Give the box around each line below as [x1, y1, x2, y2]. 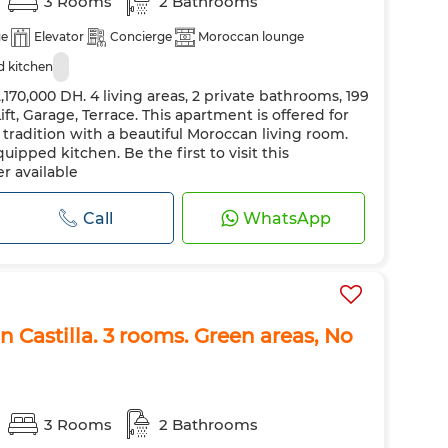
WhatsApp [243, 208, 332, 228]
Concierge [110, 29, 172, 44]
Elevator [34, 29, 84, 44]
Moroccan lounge [198, 29, 304, 44]
